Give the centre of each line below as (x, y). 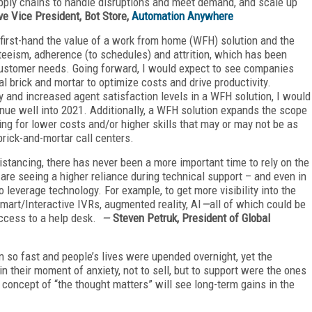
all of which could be (258, 204)
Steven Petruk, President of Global (190, 218)
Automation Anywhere (182, 16)
